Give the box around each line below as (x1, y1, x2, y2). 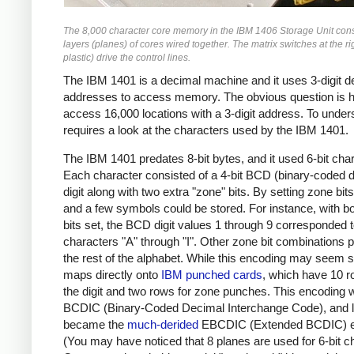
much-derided (127, 318, 198, 332)
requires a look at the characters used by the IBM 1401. (63, 122, 348, 137)
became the (63, 318, 127, 332)
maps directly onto (63, 268, 161, 282)
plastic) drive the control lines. (63, 51, 190, 63)
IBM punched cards (161, 268, 262, 282)
